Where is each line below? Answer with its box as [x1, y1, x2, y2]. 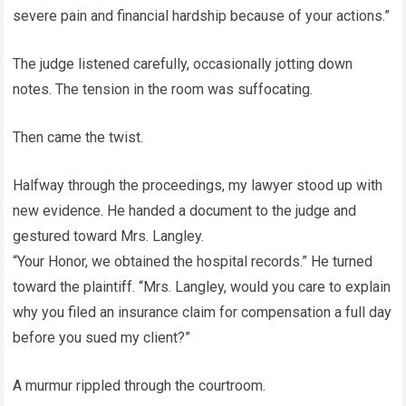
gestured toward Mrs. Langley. [13, 227, 205, 246]
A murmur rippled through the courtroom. [13, 377, 266, 395]
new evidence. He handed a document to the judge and [13, 202, 357, 220]
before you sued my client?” [13, 329, 191, 347]
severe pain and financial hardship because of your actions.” [13, 7, 391, 25]
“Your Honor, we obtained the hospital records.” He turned [13, 253, 373, 271]
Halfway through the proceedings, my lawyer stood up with [13, 177, 383, 195]
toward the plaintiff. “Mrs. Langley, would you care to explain [13, 278, 391, 296]
